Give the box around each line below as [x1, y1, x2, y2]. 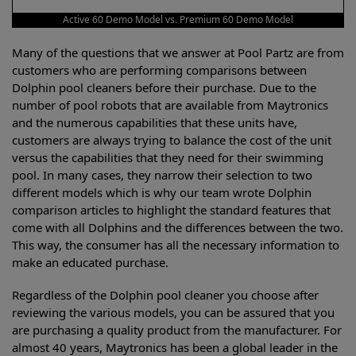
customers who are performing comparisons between [12, 62, 307, 78]
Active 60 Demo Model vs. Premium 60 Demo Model [63, 13, 293, 26]
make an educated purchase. [12, 254, 168, 270]
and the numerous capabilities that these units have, [12, 114, 297, 130]
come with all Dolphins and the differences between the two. [12, 219, 343, 235]
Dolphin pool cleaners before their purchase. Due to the [12, 79, 316, 95]
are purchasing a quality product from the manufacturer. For [12, 322, 342, 339]
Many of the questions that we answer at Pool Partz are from [12, 44, 344, 60]
